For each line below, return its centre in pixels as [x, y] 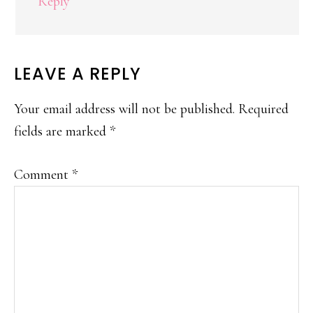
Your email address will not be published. [124, 109]
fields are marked [62, 131]
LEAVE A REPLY [78, 74]
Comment [43, 175]
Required [263, 109]
